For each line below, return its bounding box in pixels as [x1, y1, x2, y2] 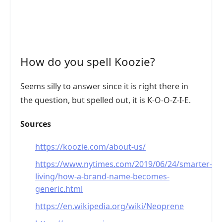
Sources [20, 118, 51, 129]
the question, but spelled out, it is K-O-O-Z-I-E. [20, 95, 191, 106]
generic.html [35, 183, 83, 194]
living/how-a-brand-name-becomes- [35, 171, 169, 182]
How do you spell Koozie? [20, 54, 155, 69]
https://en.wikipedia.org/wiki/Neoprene [35, 201, 184, 212]
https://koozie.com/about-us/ [35, 141, 146, 152]
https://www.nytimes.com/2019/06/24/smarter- [35, 159, 212, 169]
